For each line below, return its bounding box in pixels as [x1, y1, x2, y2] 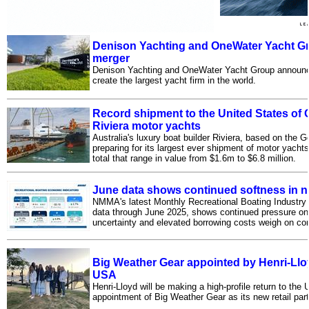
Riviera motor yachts [92, 120, 201, 132]
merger [92, 52, 130, 65]
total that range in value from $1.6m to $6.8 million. [92, 153, 297, 164]
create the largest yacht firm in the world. [92, 75, 257, 86]
